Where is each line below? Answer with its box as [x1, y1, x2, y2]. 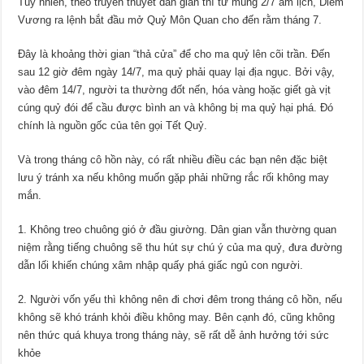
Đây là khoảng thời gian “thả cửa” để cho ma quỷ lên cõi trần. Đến [18, 47, 331, 60]
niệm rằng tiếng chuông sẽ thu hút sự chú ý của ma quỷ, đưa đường [18, 240, 343, 253]
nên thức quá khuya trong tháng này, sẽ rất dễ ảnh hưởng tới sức [18, 328, 330, 341]
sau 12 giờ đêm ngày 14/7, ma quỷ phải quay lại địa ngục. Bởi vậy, [18, 65, 336, 78]
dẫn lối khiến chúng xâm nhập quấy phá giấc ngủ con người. [18, 258, 304, 271]
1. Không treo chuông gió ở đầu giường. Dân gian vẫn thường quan [18, 223, 337, 236]
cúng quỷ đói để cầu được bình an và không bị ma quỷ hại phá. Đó [18, 101, 334, 114]
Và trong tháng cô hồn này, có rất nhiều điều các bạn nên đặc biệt [18, 153, 328, 166]
